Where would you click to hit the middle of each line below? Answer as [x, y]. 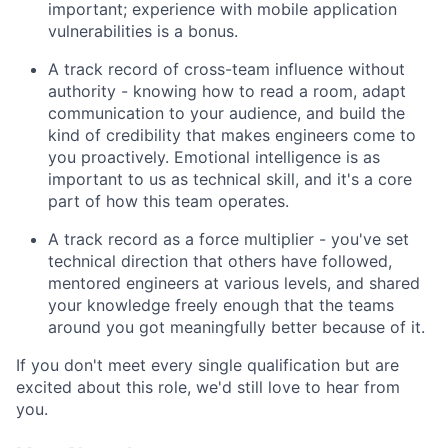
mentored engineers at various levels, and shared [234, 283]
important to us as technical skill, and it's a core [230, 179]
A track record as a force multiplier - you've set [228, 239]
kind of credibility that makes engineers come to [232, 135]
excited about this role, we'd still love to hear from [208, 387]
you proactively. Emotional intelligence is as [214, 157]
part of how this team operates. [168, 201]
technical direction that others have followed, [220, 261]
